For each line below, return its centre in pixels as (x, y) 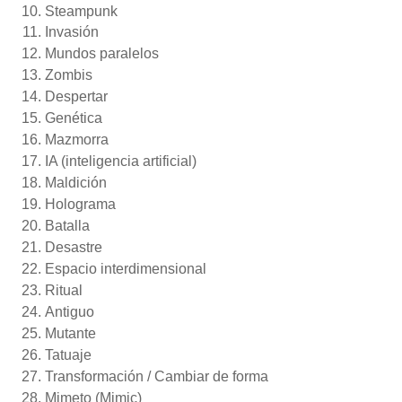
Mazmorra (77, 140)
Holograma (80, 205)
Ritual (64, 290)
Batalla (69, 226)
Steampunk (81, 11)
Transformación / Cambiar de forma (157, 376)
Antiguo (70, 311)
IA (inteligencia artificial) (121, 162)
